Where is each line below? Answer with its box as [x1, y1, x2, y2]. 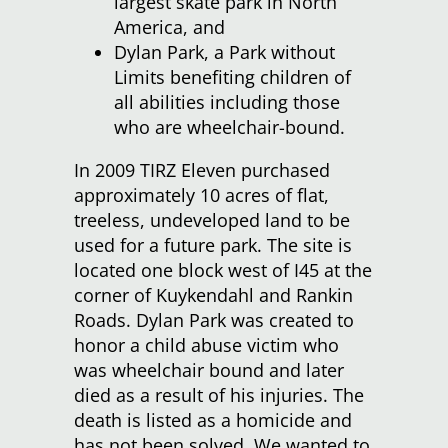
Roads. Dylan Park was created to [74, 308, 354, 333]
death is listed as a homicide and [74, 408, 352, 433]
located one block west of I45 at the [74, 258, 372, 283]
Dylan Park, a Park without [114, 40, 335, 65]
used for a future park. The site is [74, 233, 352, 258]
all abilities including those [114, 90, 340, 115]
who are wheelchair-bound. [114, 115, 345, 140]
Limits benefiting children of [114, 65, 351, 90]
